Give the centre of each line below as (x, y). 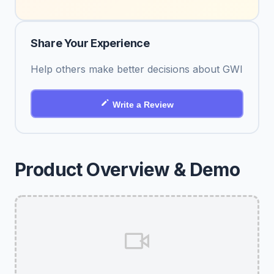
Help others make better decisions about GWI (137, 69)
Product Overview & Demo (128, 169)
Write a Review (143, 105)
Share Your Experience (90, 43)
